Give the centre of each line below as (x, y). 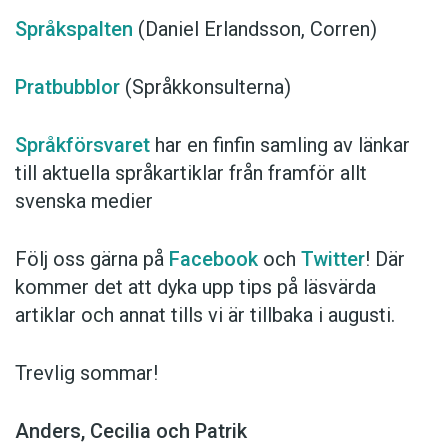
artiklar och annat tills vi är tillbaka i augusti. (205, 314)
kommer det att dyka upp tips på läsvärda (195, 286)
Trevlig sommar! (86, 372)
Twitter (333, 258)
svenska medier (84, 200)
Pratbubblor (67, 86)
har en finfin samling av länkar (280, 144)
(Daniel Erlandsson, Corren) (255, 28)
